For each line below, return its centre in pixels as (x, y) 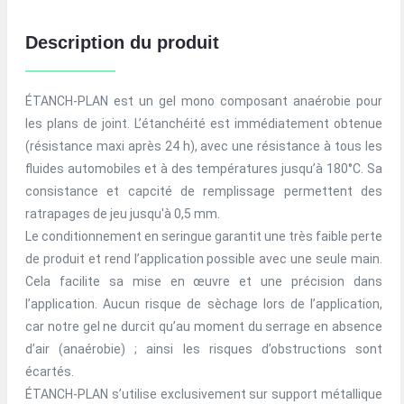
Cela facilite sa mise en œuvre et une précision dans (204, 282)
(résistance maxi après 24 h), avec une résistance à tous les (204, 147)
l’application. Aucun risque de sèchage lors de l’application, (204, 304)
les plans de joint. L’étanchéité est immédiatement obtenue (204, 124)
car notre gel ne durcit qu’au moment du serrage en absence (204, 327)
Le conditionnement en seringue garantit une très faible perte (204, 237)
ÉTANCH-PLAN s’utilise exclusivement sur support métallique (204, 395)
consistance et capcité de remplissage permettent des (204, 192)
